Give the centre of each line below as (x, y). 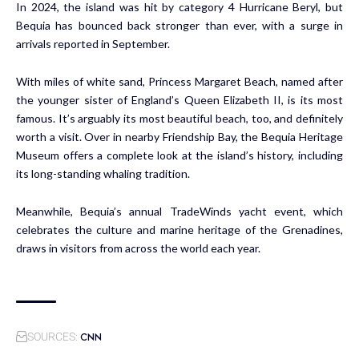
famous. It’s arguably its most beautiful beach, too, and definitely (179, 118)
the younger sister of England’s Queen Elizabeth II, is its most (179, 99)
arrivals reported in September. (93, 43)
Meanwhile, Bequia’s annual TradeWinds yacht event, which (179, 211)
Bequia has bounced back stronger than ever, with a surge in (179, 25)
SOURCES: (52, 336)
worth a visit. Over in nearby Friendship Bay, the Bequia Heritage (179, 136)
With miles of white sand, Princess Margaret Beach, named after (179, 81)
